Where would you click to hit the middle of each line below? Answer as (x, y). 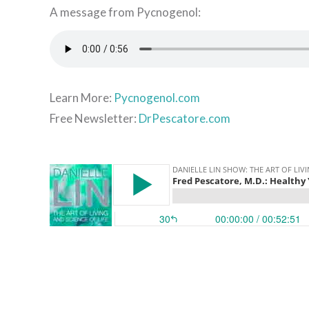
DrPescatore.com (185, 119)
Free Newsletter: (94, 119)
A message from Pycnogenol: (125, 12)
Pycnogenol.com (157, 98)
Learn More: (82, 98)
